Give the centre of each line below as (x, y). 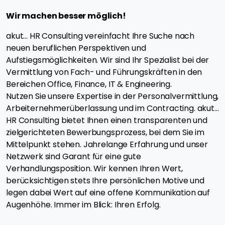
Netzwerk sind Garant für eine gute (74, 156)
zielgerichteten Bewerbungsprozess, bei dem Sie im (105, 132)
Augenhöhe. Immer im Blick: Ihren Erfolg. (83, 204)
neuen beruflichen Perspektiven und (76, 48)
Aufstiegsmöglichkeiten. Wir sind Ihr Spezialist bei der (108, 60)
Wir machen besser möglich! (66, 16)
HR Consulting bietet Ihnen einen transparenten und (107, 120)
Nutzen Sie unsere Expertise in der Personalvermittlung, (113, 96)
